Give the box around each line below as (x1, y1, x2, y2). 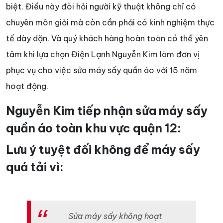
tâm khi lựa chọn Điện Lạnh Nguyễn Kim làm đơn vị (6, 49, 200, 60)
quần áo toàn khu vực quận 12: (6, 121, 181, 136)
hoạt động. (6, 81, 48, 92)
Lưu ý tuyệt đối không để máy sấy (6, 142, 200, 157)
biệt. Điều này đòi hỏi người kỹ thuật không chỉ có (6, 1, 196, 12)
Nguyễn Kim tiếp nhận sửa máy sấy (6, 104, 208, 118)
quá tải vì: (6, 160, 64, 175)
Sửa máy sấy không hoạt (68, 211, 163, 222)
